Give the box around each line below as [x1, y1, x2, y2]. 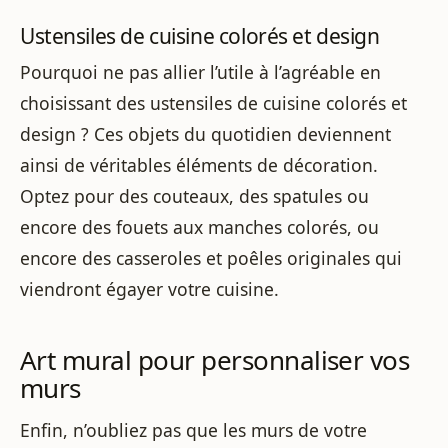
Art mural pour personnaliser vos [20, 342, 410, 379]
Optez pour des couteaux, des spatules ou [20, 183, 369, 208]
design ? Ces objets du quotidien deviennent [20, 121, 391, 146]
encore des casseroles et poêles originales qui [20, 245, 402, 270]
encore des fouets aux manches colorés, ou [20, 214, 379, 239]
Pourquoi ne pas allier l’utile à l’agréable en [20, 59, 381, 84]
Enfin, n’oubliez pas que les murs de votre [20, 418, 367, 443]
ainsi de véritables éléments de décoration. [20, 152, 378, 177]
